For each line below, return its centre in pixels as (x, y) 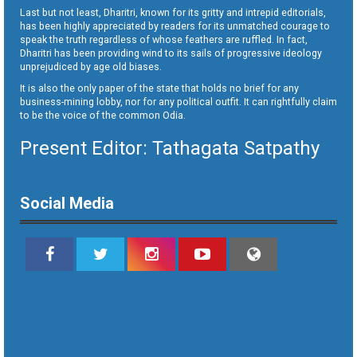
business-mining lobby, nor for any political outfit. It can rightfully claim (178, 102)
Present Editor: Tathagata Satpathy (170, 149)
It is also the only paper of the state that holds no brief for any (159, 88)
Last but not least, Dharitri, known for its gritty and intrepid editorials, (173, 13)
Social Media (67, 204)
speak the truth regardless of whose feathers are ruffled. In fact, (164, 40)
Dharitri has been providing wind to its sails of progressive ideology (171, 53)
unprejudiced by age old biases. (91, 67)
